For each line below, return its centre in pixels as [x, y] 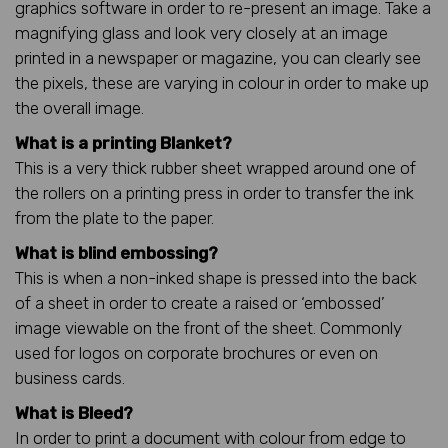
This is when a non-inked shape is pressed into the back [216, 277]
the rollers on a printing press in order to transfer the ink [214, 192]
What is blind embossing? [116, 252]
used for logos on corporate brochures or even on [196, 352]
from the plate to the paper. [114, 217]
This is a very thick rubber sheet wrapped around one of [215, 167]
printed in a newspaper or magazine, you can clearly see [218, 57]
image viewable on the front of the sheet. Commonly [208, 327]
